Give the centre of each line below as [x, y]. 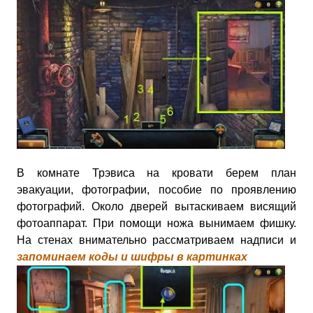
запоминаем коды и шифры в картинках [132, 256]
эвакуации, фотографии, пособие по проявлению [156, 189]
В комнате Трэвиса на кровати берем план [156, 173]
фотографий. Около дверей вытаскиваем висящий [156, 206]
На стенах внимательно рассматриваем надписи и [156, 240]
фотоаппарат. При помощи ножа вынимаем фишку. [156, 223]
